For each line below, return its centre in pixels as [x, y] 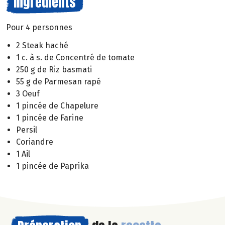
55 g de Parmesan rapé [59, 82]
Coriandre [35, 142]
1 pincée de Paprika [52, 166]
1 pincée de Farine [50, 118]
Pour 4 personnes [39, 27]
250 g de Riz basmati [54, 70]
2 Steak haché [42, 46]
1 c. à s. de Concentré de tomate [75, 58]
